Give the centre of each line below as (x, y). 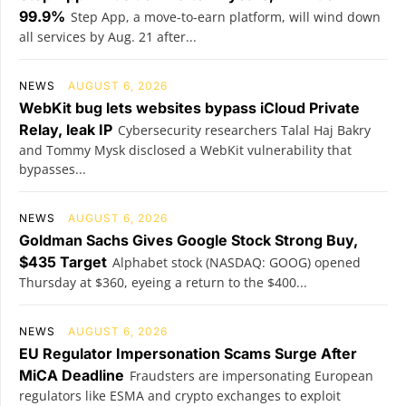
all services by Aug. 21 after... (108, 36)
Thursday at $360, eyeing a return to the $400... (163, 282)
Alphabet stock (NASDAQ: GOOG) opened (237, 262)
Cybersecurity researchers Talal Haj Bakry (244, 130)
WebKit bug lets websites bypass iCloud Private (189, 107)
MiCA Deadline (72, 375)
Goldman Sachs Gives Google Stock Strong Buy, (188, 240)
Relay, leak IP (66, 129)
